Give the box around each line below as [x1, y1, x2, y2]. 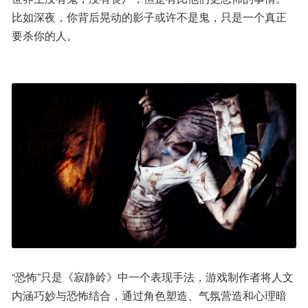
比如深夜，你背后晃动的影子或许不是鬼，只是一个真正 [12, 9, 287, 25]
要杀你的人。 [12, 27, 78, 43]
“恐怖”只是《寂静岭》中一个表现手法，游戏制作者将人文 [12, 269, 294, 285]
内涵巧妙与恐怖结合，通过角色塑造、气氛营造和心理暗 [12, 287, 287, 304]
